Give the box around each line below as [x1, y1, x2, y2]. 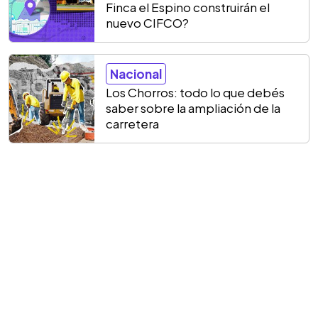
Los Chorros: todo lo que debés [106, 84, 285, 100]
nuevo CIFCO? [106, 15, 189, 31]
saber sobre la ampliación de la [106, 100, 280, 116]
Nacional [110, 66, 162, 82]
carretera [106, 116, 159, 131]
